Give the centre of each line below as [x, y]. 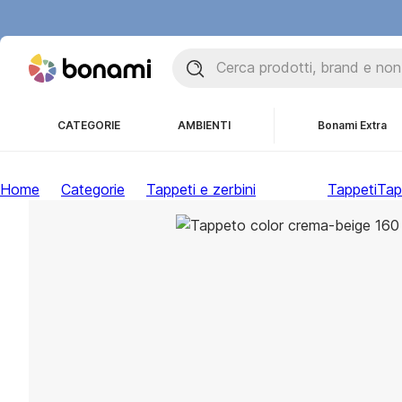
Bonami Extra [352, 125]
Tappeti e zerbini [201, 189]
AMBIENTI [204, 125]
